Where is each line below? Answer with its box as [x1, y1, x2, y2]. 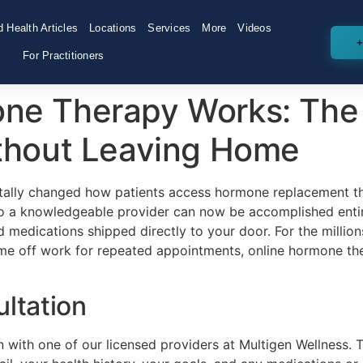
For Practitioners [23, 50, 105, 62]
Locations [89, 23, 137, 34]
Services [147, 23, 191, 34]
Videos [237, 23, 271, 34]
